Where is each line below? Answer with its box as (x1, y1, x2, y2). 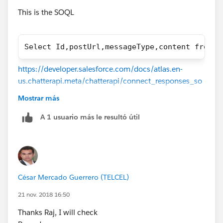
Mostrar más (18, 93, 59, 103)
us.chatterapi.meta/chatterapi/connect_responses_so (18, 76, 202, 86)
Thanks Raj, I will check (18, 207, 98, 217)
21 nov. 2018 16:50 (18, 190, 70, 199)
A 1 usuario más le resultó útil (40, 112, 140, 122)
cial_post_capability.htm (18, 88, 102, 98)
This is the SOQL (18, 7, 74, 17)
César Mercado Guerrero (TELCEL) (18, 172, 129, 182)
